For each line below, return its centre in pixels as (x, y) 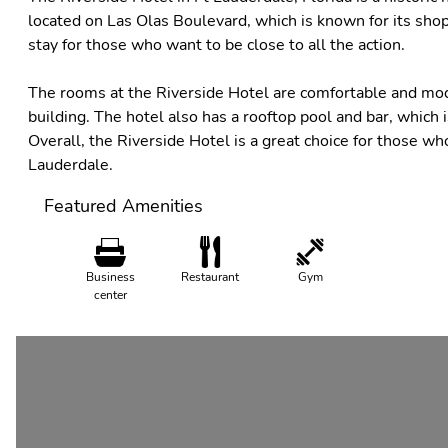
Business (110, 277)
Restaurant (210, 277)
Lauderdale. (70, 165)
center (110, 295)
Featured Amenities (123, 206)
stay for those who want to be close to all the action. (216, 45)
